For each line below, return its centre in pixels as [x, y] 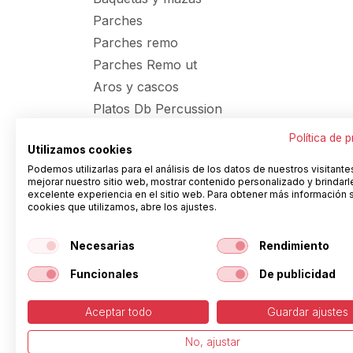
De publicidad [297, 274]
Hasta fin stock [138, 197]
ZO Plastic [123, 241]
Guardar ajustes [307, 312]
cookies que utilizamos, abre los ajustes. [122, 207]
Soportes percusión [152, 153]
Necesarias [102, 245]
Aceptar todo [118, 312]
